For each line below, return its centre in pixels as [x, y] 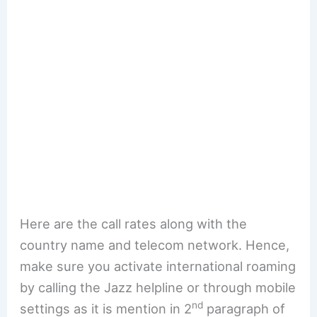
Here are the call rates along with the [134, 223]
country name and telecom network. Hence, [155, 244]
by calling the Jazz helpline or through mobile [158, 287]
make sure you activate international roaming [158, 266]
